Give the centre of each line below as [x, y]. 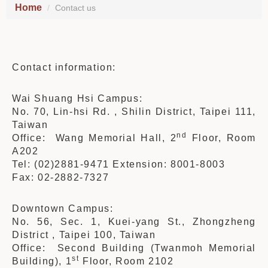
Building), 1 [42, 261]
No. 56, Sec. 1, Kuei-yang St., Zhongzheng [134, 222]
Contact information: [64, 67]
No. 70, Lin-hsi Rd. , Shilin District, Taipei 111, [134, 112]
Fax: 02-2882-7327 [61, 177]
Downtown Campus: [65, 208]
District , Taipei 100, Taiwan [87, 235]
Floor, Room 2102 [127, 261]
